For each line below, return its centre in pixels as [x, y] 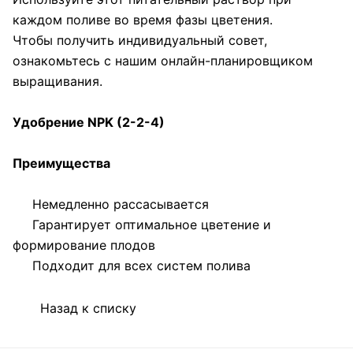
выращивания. [58, 81]
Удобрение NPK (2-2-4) [89, 122]
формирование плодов [84, 245]
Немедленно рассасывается [111, 204]
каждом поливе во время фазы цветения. [143, 19]
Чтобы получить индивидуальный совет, [140, 40]
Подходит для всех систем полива [132, 265]
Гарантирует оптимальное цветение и [142, 224]
